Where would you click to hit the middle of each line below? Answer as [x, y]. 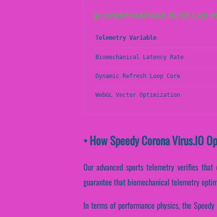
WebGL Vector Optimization [138, 95]
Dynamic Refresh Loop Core [138, 76]
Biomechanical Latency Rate [139, 57]
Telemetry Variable [126, 38]
